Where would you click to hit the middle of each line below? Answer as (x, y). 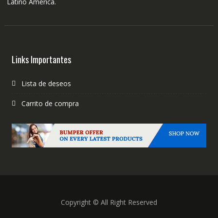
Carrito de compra (50, 103)
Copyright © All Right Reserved (109, 202)
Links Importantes (41, 59)
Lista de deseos (46, 83)
